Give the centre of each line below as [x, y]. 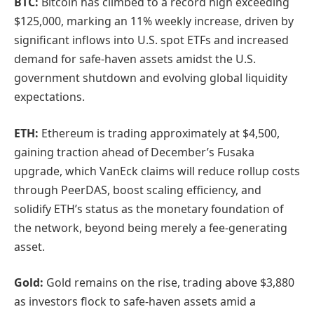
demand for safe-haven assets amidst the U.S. [135, 59]
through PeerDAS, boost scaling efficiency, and [138, 190]
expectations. [49, 97]
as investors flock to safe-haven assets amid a [135, 302]
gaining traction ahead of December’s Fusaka [134, 152]
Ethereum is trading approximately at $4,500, [161, 133]
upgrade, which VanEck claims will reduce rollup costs [157, 171]
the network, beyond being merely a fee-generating [151, 227]
